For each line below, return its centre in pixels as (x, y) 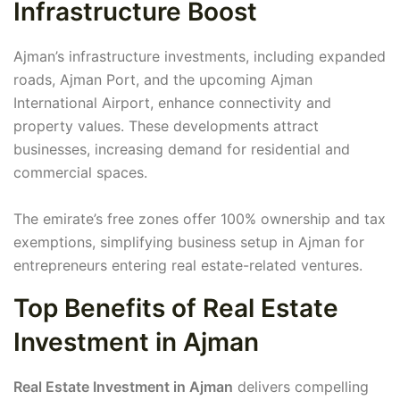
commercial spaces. (80, 173)
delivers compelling (301, 387)
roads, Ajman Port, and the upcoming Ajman (163, 80)
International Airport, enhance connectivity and (172, 103)
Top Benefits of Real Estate (176, 308)
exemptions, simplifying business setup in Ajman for (189, 242)
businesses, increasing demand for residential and (182, 150)
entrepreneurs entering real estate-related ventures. (188, 266)
